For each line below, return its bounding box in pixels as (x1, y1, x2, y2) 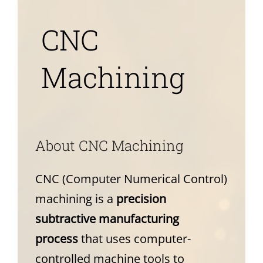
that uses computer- (77, 231, 191, 247)
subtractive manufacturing (35, 211, 179, 227)
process (35, 231, 78, 247)
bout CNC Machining (45, 136, 184, 155)
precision (116, 191, 166, 207)
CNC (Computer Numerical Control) (35, 171, 227, 187)
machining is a (35, 191, 116, 207)
